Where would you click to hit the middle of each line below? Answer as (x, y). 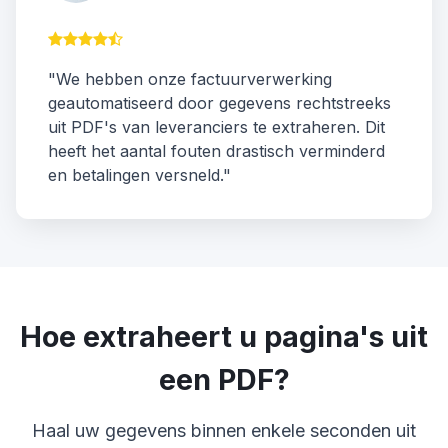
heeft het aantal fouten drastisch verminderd (216, 151)
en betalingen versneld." (139, 175)
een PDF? (224, 380)
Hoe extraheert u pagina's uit (224, 337)
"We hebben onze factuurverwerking (190, 79)
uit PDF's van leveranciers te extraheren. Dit (216, 127)
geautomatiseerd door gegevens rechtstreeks (219, 103)
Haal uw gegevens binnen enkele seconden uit (224, 431)
